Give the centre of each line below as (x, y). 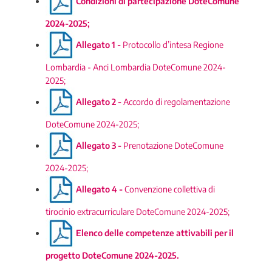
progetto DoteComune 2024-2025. (112, 255)
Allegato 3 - (100, 145)
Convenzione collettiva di (170, 189)
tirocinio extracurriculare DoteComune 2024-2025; (138, 212)
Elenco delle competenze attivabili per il (155, 233)
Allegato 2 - (100, 101)
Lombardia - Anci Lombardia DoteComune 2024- (136, 67)
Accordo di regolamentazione (177, 101)
